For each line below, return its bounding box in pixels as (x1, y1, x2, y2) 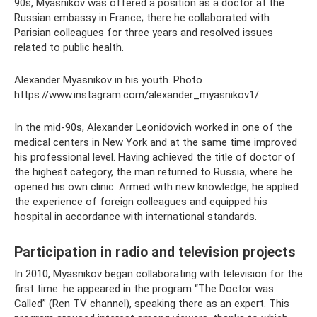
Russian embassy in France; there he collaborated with (14, 11, 270, 24)
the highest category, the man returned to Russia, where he (14, 166, 292, 178)
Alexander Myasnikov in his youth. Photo (14, 74, 202, 86)
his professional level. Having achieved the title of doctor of (14, 151, 296, 163)
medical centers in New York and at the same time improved (14, 136, 297, 149)
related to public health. (14, 41, 124, 54)
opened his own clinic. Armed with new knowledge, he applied (14, 180, 299, 193)
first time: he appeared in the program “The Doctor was (14, 282, 274, 295)
